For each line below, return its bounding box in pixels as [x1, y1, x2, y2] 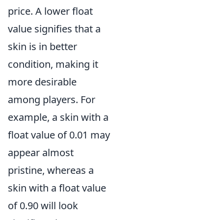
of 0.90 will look [8, 199, 78, 212]
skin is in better [8, 40, 77, 53]
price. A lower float [8, 4, 93, 18]
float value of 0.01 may [8, 128, 110, 141]
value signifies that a [8, 22, 101, 35]
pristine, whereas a [8, 164, 94, 177]
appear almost [8, 146, 74, 159]
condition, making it [8, 57, 98, 71]
